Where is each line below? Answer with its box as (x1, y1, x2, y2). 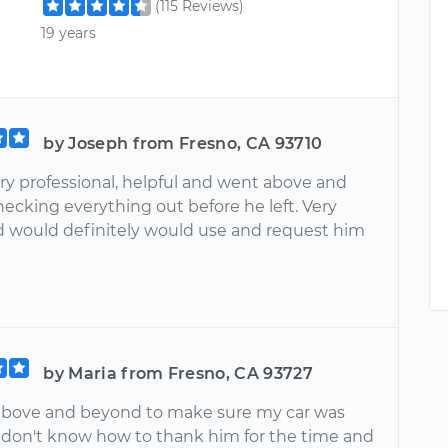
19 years (41, 23, 97, 42)
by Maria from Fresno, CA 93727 (43, 363, 313, 383)
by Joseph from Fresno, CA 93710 (43, 133, 323, 153)
